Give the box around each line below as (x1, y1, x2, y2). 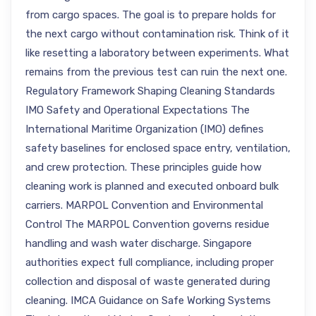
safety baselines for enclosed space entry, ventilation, (25, 142, 291, 154)
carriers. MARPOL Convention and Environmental (25, 199, 263, 212)
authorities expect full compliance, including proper (25, 256, 274, 269)
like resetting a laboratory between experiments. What (25, 47, 289, 59)
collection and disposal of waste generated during (25, 275, 270, 288)
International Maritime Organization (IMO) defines (25, 123, 264, 135)
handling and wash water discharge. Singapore (25, 237, 252, 250)
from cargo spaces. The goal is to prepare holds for (25, 8, 276, 21)
